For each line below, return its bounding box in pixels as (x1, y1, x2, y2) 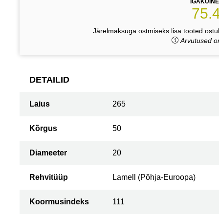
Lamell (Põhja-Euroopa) (112, 173, 196, 181)
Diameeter (29, 149, 67, 157)
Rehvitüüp (29, 173, 68, 181)
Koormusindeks (29, 197, 89, 206)
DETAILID (29, 75, 69, 85)
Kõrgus (29, 124, 57, 132)
